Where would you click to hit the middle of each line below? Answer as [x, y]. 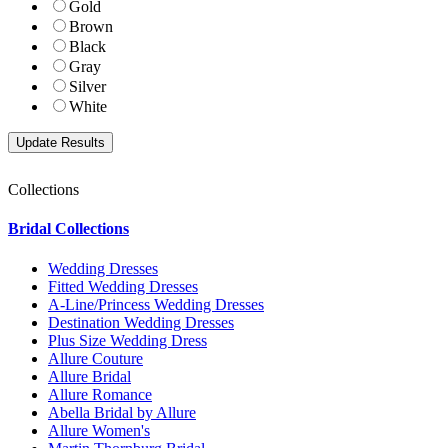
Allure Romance [100, 394]
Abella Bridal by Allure [122, 412]
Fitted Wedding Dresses [123, 286]
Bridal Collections [68, 229]
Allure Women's [99, 430]
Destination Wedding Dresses [141, 322]
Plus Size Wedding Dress [127, 340]
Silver [87, 87]
